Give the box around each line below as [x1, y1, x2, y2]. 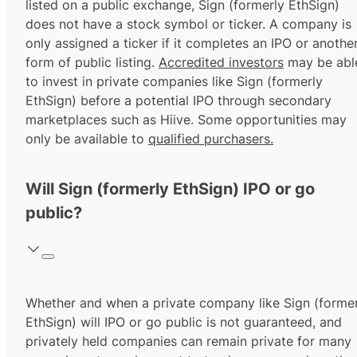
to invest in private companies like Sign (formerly [25, 73, 323, 90]
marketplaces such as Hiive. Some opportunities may [25, 112, 347, 128]
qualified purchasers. [148, 131, 273, 147]
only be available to [25, 131, 148, 147]
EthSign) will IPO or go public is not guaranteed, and [25, 314, 342, 331]
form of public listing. [25, 54, 159, 71]
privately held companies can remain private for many [25, 333, 351, 350]
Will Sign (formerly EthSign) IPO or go [25, 179, 315, 199]
